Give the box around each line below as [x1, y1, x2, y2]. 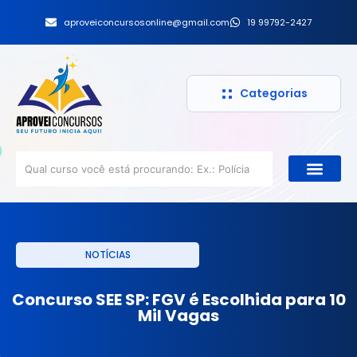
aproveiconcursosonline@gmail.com [63, 16, 229, 29]
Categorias [239, 85, 308, 102]
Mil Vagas [138, 304, 219, 327]
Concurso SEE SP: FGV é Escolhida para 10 [11, 288, 346, 311]
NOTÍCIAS [84, 247, 131, 261]
